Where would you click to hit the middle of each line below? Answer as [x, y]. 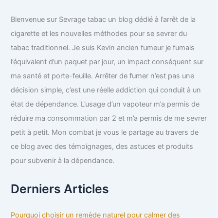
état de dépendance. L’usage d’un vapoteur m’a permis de [105, 104]
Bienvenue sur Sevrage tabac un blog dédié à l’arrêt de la [103, 19]
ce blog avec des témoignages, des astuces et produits [102, 146]
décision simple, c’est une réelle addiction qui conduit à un [106, 90]
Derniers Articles [60, 189]
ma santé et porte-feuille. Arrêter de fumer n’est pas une [103, 76]
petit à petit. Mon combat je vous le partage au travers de [105, 132]
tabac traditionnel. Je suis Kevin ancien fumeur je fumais [103, 47]
